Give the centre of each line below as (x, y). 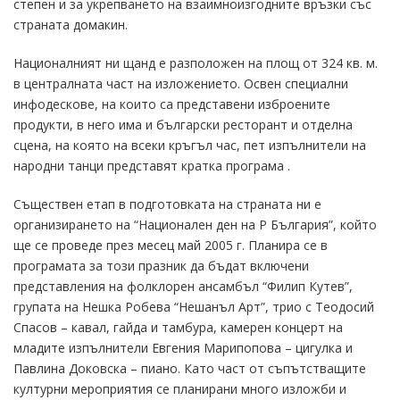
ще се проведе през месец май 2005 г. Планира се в (171, 245)
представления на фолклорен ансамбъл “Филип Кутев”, (183, 286)
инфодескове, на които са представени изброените (172, 104)
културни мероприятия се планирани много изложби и (180, 389)
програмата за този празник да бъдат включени (161, 266)
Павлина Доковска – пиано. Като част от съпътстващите (190, 368)
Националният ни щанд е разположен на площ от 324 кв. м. (196, 63)
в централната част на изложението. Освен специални (181, 83)
